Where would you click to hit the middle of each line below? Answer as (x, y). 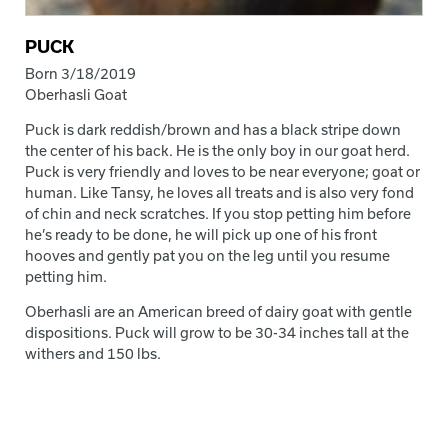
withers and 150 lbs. (93, 354)
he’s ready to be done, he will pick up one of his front (201, 235)
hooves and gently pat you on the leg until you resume (207, 256)
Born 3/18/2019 (80, 74)
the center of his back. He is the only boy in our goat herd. (217, 151)
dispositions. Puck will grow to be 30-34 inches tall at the (217, 333)
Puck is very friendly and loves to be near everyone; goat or (222, 172)
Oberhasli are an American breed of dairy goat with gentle (218, 312)
